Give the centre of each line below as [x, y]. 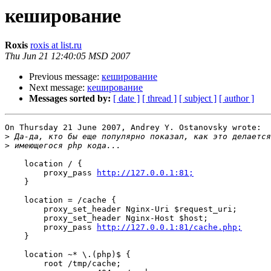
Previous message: [65, 77]
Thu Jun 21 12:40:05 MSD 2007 [67, 56]
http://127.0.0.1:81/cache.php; [169, 227]
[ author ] [237, 99]
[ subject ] [198, 99]
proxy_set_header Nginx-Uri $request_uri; [121, 209]
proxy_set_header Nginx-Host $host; [106, 218]
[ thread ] [159, 99]
